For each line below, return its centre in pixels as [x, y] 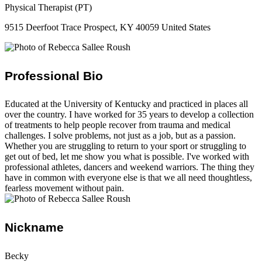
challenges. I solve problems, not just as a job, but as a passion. [120, 136]
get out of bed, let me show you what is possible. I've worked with [127, 157]
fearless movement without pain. [64, 188]
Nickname [34, 227]
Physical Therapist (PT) [48, 7]
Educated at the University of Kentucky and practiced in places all [126, 104]
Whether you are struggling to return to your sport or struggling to [125, 146]
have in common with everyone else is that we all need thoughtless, [128, 178]
